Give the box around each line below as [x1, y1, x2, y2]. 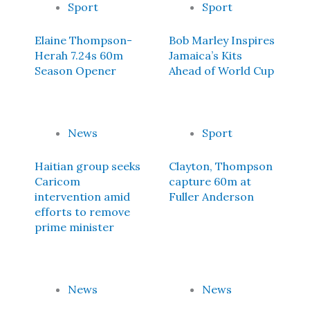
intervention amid [35, 190, 130, 203]
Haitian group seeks [35, 159, 140, 173]
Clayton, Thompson [169, 159, 273, 173]
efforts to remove [35, 205, 130, 219]
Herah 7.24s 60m [35, 48, 123, 62]
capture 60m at [169, 174, 251, 188]
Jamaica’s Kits [169, 48, 242, 62]
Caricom [35, 174, 80, 188]
